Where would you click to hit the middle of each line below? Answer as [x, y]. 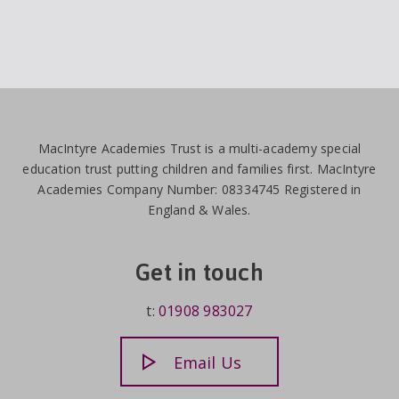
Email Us [208, 362]
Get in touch [199, 272]
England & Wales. [199, 210]
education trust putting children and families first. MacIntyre [199, 169]
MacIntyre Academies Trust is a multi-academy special [199, 149]
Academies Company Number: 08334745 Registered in [199, 190]
